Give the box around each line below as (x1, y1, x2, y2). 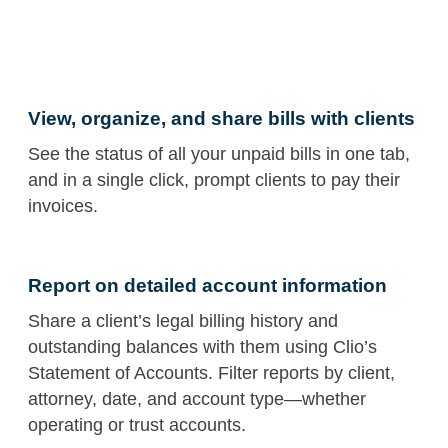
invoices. (28, 195, 98, 216)
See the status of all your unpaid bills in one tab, (28, 143, 410, 164)
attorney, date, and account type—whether (28, 388, 366, 409)
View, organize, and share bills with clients (28, 107, 415, 129)
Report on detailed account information (28, 274, 387, 296)
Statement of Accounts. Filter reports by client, (28, 362, 395, 383)
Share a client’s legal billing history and (28, 310, 338, 331)
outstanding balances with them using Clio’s (28, 336, 377, 357)
